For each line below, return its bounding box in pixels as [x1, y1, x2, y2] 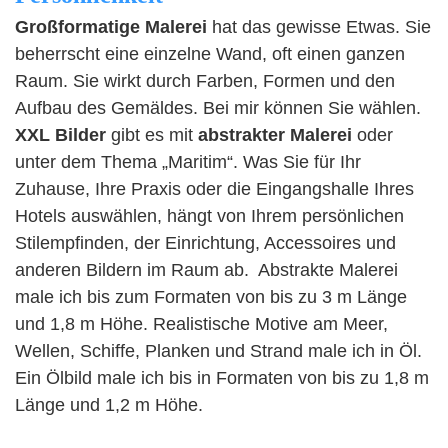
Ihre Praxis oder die [95, 179, 251, 199]
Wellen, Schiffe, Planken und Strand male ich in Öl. [15, 341, 422, 361]
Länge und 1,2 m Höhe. [15, 395, 203, 415]
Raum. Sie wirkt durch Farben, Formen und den [15, 71, 395, 91]
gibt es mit [106, 125, 198, 145]
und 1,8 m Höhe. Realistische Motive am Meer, [15, 314, 388, 334]
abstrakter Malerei [198, 125, 352, 145]
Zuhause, [15, 179, 90, 199]
